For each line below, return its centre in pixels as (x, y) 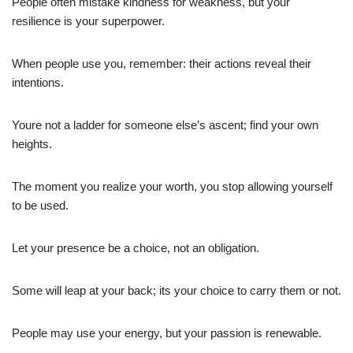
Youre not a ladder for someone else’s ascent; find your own (165, 124)
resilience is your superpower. (88, 20)
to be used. (40, 205)
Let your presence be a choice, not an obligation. (136, 247)
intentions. (38, 82)
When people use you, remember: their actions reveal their (162, 63)
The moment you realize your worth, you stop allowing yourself (172, 186)
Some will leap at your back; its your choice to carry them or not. (176, 290)
